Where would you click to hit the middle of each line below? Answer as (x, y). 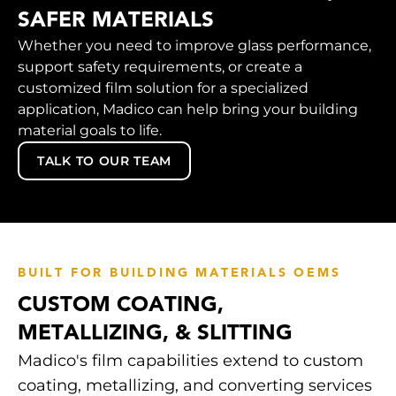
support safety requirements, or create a (160, 67)
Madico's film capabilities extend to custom (190, 361)
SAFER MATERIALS (116, 22)
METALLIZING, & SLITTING (155, 335)
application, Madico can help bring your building (188, 110)
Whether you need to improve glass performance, (194, 46)
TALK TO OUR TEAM (105, 161)
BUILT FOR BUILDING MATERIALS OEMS (179, 274)
